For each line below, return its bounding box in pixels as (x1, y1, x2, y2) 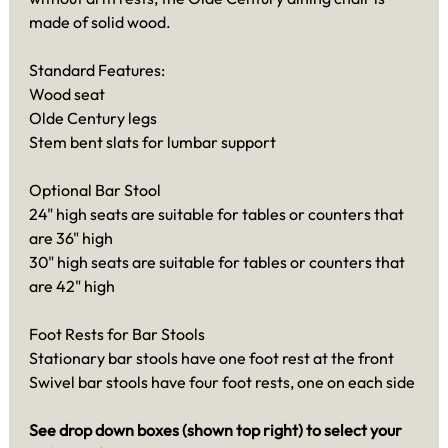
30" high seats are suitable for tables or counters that (29, 251, 405, 272)
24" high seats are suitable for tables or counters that (29, 203, 404, 224)
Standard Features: (29, 59, 165, 80)
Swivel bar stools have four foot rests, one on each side (29, 371, 415, 392)
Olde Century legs (29, 107, 157, 128)
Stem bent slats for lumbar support (29, 131, 276, 152)
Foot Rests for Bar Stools (29, 323, 205, 344)
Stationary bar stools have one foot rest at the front (29, 347, 394, 368)
